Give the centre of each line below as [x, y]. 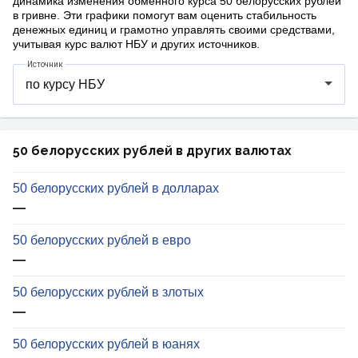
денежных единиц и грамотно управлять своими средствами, [174, 30]
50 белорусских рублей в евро [102, 241]
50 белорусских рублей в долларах [116, 189]
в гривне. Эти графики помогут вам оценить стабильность [165, 16]
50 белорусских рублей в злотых [108, 292]
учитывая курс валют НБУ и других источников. [136, 44]
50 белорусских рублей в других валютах [152, 151]
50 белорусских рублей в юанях [106, 344]
